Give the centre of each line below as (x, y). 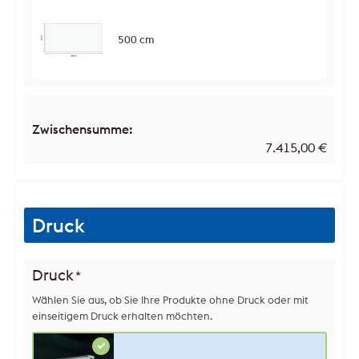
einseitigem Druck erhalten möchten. (122, 315)
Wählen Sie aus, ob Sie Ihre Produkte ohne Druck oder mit (170, 299)
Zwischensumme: (83, 129)
